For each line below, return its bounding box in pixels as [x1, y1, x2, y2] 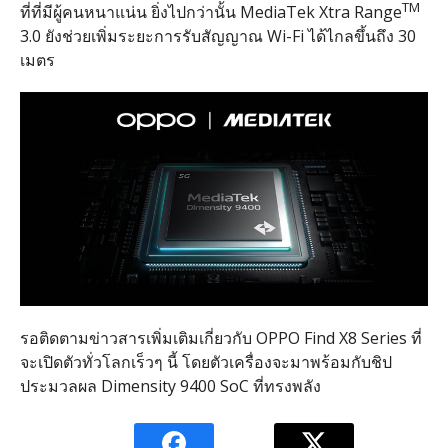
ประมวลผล [19, 375, 97, 398]
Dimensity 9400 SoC [96, 375, 253, 398]
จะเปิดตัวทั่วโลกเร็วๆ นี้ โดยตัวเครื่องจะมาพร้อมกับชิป [19, 351, 392, 374]
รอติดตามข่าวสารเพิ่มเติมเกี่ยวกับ [19, 327, 252, 350]
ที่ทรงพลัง [252, 375, 321, 398]
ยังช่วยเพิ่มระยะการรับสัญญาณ [44, 24, 263, 47]
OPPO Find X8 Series [251, 327, 411, 350]
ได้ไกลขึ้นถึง [307, 24, 394, 47]
